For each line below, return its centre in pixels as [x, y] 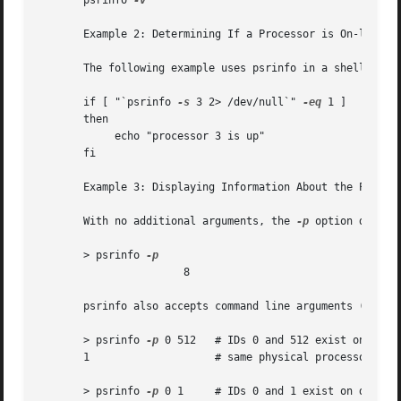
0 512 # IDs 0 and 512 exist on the [275, 341]
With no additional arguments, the [168, 222]
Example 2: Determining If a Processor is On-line [212, 34]
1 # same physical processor [65, 358]
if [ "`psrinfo [109, 102]
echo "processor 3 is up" [65, 137]
